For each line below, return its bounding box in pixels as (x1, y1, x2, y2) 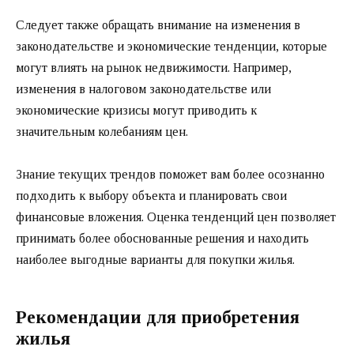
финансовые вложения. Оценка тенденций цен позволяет (16, 210, 336, 224)
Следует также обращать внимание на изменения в (16, 18, 300, 32)
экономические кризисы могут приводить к (16, 104, 257, 118)
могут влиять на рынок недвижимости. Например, (16, 61, 292, 75)
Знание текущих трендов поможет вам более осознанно (16, 168, 325, 182)
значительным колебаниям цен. (16, 125, 188, 139)
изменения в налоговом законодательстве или (16, 82, 271, 96)
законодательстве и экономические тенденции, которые (16, 40, 327, 54)
